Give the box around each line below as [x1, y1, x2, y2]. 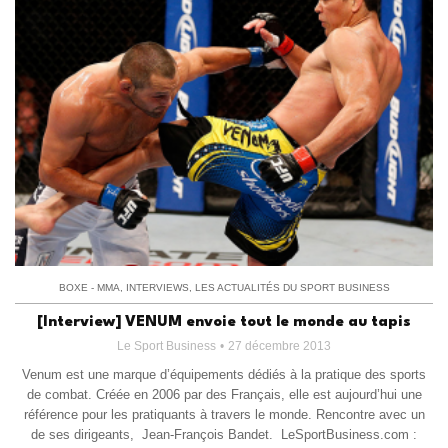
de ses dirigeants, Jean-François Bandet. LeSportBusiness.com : [31, 427, 417, 443]
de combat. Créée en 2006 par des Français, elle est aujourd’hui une [26, 387, 422, 403]
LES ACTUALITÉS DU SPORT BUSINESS [194, 282, 390, 294]
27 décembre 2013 [228, 339, 331, 354]
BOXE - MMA [58, 282, 120, 294]
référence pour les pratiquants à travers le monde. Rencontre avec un [23, 407, 425, 423]
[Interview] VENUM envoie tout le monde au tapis [37, 315, 411, 331]
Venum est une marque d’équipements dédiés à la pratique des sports [22, 367, 426, 383]
